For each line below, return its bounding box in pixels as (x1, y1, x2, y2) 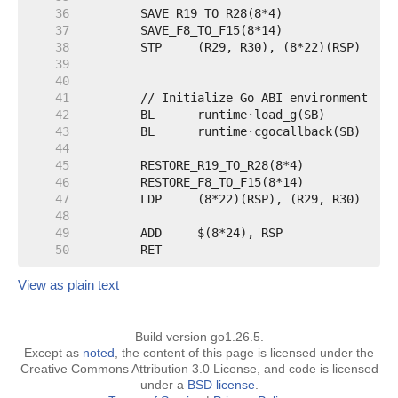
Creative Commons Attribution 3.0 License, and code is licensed (20, 362, 378, 376)
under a (139, 378, 187, 392)
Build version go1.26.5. (134, 330, 264, 344)
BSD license (187, 378, 255, 392)
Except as (24, 346, 83, 360)
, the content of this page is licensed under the (115, 346, 374, 360)
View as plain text (18, 277, 119, 292)
